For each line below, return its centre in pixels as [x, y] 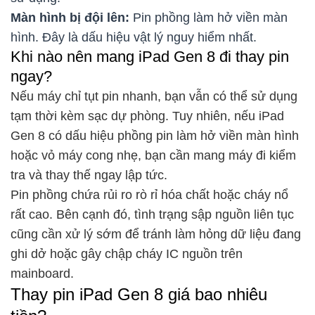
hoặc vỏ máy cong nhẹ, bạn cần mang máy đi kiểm [153, 155]
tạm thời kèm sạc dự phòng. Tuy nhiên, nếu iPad [147, 116]
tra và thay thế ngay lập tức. [91, 175]
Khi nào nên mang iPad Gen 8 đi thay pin [150, 56]
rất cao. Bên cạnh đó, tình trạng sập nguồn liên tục [152, 214]
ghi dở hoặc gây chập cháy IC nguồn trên [127, 253]
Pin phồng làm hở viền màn [210, 17]
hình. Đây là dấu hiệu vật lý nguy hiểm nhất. [134, 37]
